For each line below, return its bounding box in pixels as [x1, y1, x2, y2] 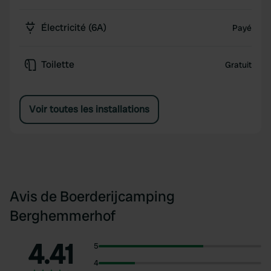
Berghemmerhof [10, 206, 116, 225]
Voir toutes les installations [29, 103, 149, 116]
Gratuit [224, 59, 252, 70]
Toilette [41, 58, 74, 71]
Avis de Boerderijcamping [10, 187, 175, 206]
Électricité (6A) [41, 21, 106, 34]
